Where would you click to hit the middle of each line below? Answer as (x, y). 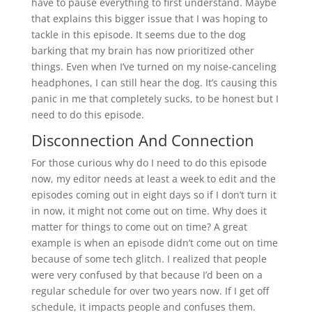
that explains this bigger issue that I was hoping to (149, 19)
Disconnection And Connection (142, 140)
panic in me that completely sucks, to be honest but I (155, 99)
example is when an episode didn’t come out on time (154, 243)
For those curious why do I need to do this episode (149, 163)
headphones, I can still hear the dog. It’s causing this (154, 83)
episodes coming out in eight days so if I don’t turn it (154, 195)
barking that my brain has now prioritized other (142, 51)
